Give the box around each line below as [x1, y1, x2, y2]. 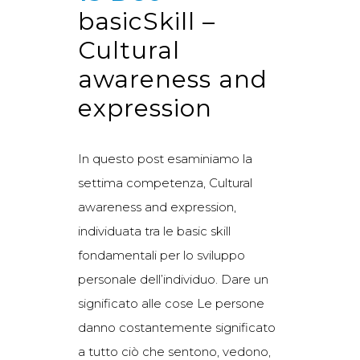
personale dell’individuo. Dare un [78, 271, 268, 287]
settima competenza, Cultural [78, 174, 252, 190]
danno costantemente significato [78, 319, 276, 335]
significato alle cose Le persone [78, 295, 264, 311]
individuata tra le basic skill [78, 223, 231, 239]
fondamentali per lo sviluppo [78, 247, 245, 263]
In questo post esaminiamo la [78, 150, 252, 166]
